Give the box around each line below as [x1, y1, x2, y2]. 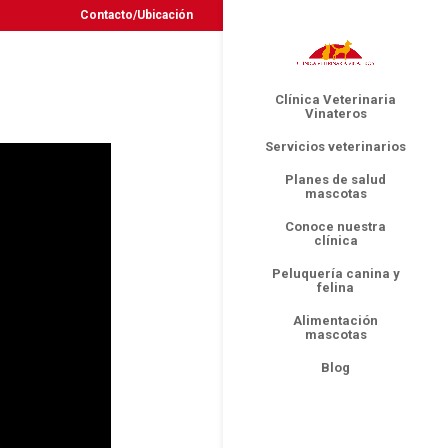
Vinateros [304, 106, 367, 122]
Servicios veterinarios [265, 139, 406, 155]
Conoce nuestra [285, 219, 386, 235]
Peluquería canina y [271, 266, 400, 282]
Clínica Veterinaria [275, 92, 396, 108]
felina [317, 280, 354, 296]
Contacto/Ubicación [80, 8, 193, 22]
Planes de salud [285, 172, 386, 188]
